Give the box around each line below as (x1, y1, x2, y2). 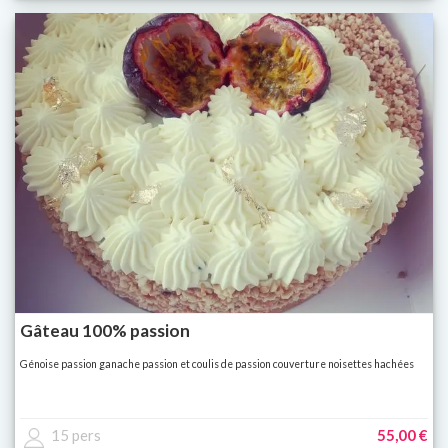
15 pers (51, 426, 101, 445)
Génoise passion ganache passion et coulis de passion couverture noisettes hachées (20, 358, 414, 371)
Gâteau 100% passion (20, 320, 190, 342)
